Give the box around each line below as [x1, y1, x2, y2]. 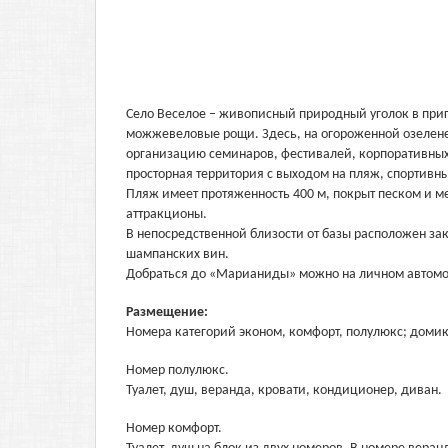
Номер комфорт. [126, 421, 222, 436]
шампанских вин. [126, 247, 229, 262]
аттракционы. [126, 207, 207, 222]
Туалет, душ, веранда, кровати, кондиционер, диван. [126, 383, 442, 398]
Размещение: [126, 305, 211, 320]
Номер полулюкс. [126, 363, 229, 378]
